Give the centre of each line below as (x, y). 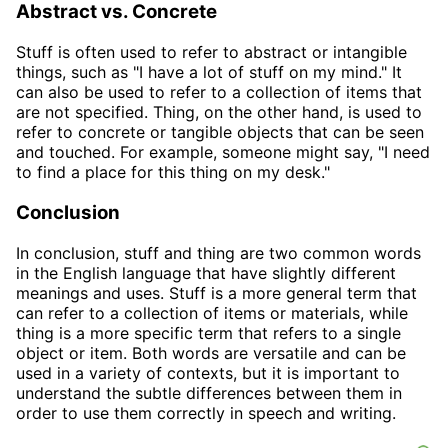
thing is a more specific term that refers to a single (208, 332)
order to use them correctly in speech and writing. (206, 412)
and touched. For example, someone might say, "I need (223, 152)
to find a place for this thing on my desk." (173, 172)
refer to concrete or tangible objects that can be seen (220, 132)
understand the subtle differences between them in (209, 392)
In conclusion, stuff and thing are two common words (218, 252)
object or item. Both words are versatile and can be (211, 352)
